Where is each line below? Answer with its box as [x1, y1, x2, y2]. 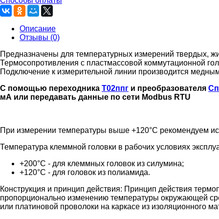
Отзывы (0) [20, 33, 60, 42]
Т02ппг [102, 84, 129, 92]
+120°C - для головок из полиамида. [20, 168, 150, 176]
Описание [20, 24, 56, 33]
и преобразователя [129, 84, 208, 92]
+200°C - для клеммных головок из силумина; [20, 159, 184, 168]
